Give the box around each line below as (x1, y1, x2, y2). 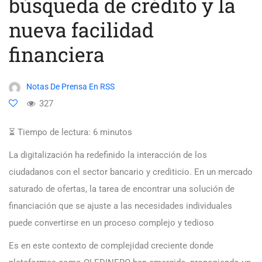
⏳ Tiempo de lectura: (9, 127, 91, 138)
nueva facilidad (9, 16, 154, 43)
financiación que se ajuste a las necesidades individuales (9, 201, 232, 212)
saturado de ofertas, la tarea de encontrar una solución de (9, 184, 235, 195)
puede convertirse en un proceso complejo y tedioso (9, 218, 214, 229)
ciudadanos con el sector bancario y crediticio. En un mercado (9, 167, 253, 178)
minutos (100, 127, 132, 138)
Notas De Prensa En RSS (26, 82, 115, 92)
